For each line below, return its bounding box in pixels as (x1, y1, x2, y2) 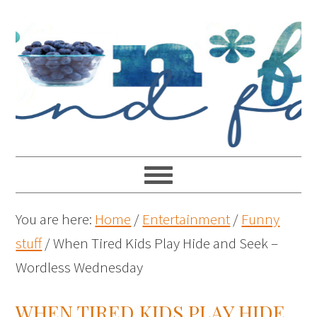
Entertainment (142, 209, 231, 229)
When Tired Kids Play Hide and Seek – (50, 234, 279, 253)
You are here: (16, 209, 96, 229)
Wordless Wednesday (16, 258, 144, 277)
